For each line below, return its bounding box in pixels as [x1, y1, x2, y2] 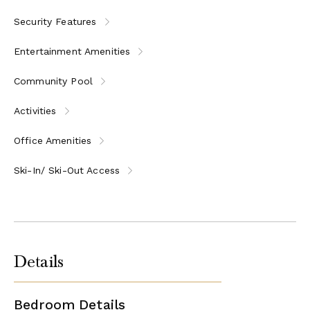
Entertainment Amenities [14, 45, 131, 57]
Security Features [14, 15, 97, 27]
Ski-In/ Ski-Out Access [14, 164, 120, 176]
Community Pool [14, 75, 93, 86]
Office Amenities [14, 134, 92, 146]
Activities [14, 104, 57, 116]
